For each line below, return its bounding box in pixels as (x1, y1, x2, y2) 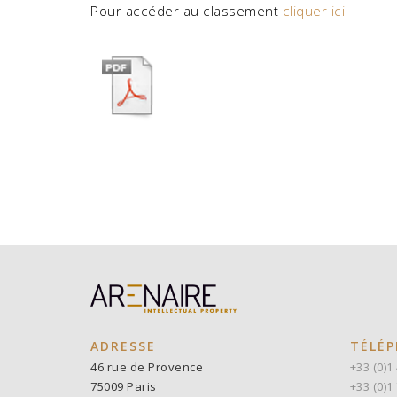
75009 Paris (90, 378, 157, 395)
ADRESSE (90, 338, 156, 355)
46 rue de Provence (90, 359, 203, 376)
